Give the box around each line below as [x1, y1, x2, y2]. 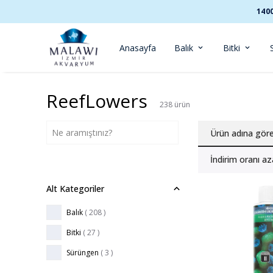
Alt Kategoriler [46, 183, 104, 194]
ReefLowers [46, 88, 147, 113]
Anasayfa [119, 41, 156, 54]
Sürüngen [66, 247, 99, 258]
